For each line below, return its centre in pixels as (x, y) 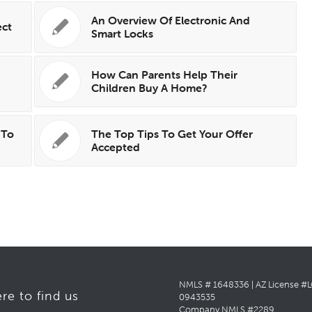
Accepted (116, 147)
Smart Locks (123, 33)
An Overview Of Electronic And (171, 20)
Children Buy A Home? (150, 87)
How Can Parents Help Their (165, 74)
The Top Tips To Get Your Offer (172, 133)
